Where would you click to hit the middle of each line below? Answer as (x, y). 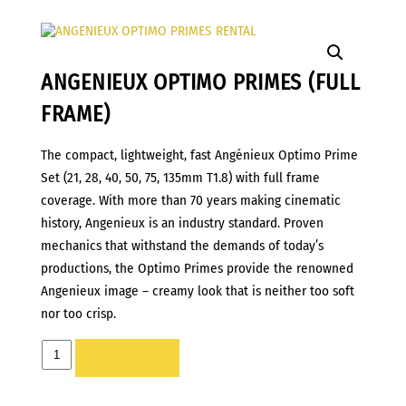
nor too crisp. (78, 313)
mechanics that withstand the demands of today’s (182, 245)
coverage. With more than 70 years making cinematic (190, 200)
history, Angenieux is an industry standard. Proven (182, 222)
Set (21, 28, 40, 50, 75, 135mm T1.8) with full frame (180, 177)
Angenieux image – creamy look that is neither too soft (197, 290)
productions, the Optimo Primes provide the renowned (197, 268)
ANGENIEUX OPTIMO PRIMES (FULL (200, 82)
